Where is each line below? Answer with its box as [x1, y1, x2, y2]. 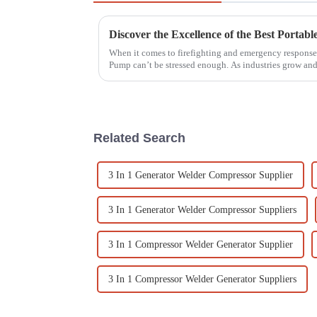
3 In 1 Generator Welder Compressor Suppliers [108, 204, 296, 215]
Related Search [93, 130, 185, 145]
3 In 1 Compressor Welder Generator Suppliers [108, 273, 296, 284]
